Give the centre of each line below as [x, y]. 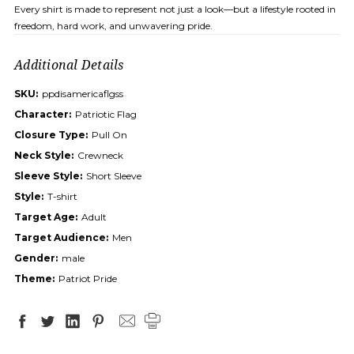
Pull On [109, 135]
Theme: [34, 279]
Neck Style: [44, 156]
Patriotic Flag [106, 115]
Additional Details [69, 65]
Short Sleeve [114, 176]
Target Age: [46, 217]
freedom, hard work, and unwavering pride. [113, 26]
